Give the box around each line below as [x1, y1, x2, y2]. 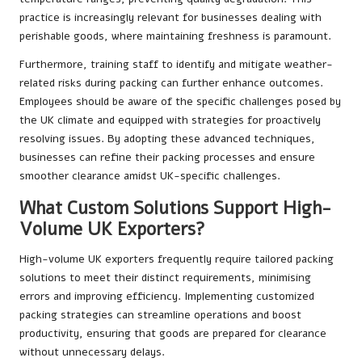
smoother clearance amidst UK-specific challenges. [19, 168, 280, 184]
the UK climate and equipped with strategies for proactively [19, 112, 321, 128]
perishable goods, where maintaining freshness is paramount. [19, 28, 331, 44]
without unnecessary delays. [19, 344, 165, 360]
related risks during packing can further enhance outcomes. [19, 75, 323, 91]
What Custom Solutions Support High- [19, 196, 331, 221]
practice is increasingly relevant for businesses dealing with [19, 10, 322, 26]
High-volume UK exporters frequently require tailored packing [19, 251, 334, 267]
